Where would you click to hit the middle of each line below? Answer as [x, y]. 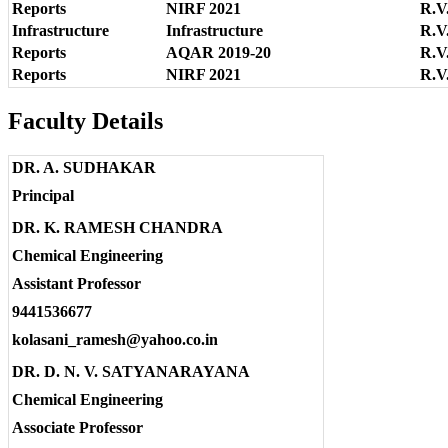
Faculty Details [85, 121]
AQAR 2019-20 [218, 53]
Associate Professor [77, 427]
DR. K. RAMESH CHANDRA [117, 227]
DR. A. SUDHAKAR [84, 167]
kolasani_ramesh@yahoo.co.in [115, 339]
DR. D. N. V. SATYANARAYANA [131, 371]
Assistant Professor [76, 283]
